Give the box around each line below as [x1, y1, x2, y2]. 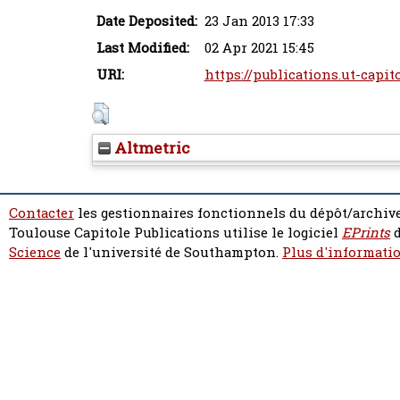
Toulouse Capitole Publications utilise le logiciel [9, 223, 342, 242]
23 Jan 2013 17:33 [204, 12, 314, 30]
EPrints [342, 223, 390, 242]
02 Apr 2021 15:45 [204, 38, 314, 57]
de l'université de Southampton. [61, 243, 282, 262]
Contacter [9, 204, 74, 222]
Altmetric [110, 137, 190, 158]
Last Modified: [96, 38, 189, 57]
